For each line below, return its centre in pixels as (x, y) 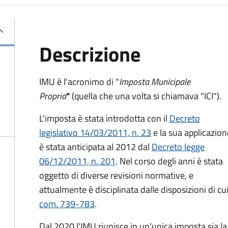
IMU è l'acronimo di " (79, 82)
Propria (53, 96)
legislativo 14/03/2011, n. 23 (95, 133)
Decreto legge (178, 147)
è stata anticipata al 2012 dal (95, 147)
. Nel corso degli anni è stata (169, 161)
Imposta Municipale (155, 82)
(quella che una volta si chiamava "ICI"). (146, 96)
